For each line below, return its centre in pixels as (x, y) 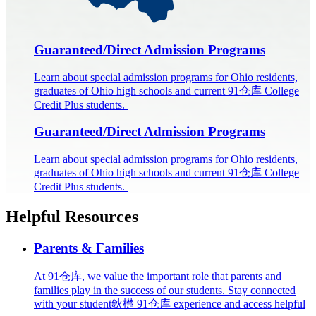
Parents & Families (89, 248)
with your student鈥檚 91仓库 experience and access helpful (170, 303)
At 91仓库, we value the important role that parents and (158, 276)
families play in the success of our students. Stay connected (165, 290)
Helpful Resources (74, 217)
